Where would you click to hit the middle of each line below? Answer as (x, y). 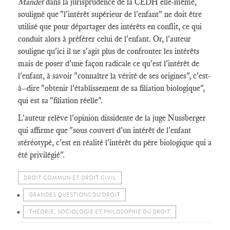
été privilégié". (41, 155)
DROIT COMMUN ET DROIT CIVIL (70, 178)
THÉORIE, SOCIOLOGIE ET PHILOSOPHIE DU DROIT (100, 212)
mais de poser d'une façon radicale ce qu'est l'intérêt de (109, 63)
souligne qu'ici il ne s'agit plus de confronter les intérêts (109, 51)
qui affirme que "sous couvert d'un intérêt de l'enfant (104, 130)
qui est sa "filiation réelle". (60, 100)
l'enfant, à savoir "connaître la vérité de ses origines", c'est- (114, 76)
